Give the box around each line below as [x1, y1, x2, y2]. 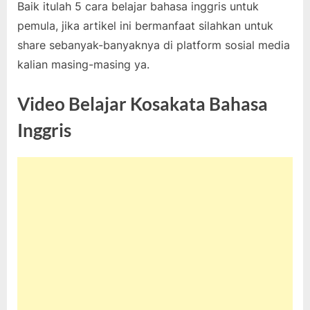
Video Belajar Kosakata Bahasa [17, 92, 268, 115]
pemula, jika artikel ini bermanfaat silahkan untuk [17, 18, 273, 33]
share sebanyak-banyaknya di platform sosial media [17, 37, 290, 52]
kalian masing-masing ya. [17, 57, 149, 71]
